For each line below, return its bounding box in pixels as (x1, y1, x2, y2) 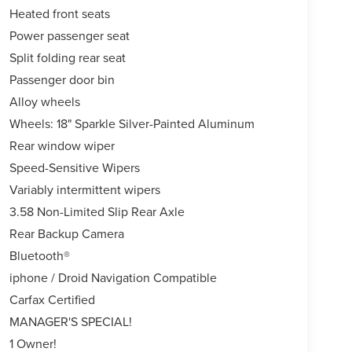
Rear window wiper (9, 137, 115, 155)
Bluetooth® (9, 247, 70, 265)
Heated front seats (9, 5, 110, 23)
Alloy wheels (9, 93, 80, 111)
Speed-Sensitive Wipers (9, 159, 140, 177)
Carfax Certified (9, 291, 95, 309)
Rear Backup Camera (9, 225, 124, 243)
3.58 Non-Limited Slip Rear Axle (9, 203, 185, 221)
